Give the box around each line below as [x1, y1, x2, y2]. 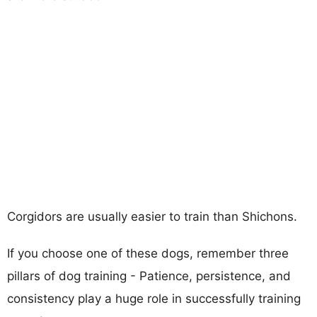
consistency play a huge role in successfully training [7, 291, 301, 306]
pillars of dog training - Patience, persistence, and [7, 268, 291, 283]
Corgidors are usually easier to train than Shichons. [7, 209, 297, 224]
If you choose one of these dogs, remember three [7, 246, 289, 260]
